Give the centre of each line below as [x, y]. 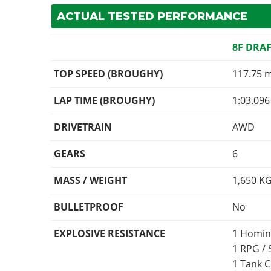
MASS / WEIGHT [91, 181]
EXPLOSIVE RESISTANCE [110, 234]
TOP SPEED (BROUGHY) [109, 74]
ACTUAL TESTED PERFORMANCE [152, 17]
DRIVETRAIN [83, 127]
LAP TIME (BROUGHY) [105, 101]
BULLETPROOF [89, 207]
